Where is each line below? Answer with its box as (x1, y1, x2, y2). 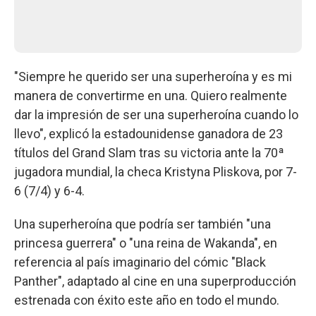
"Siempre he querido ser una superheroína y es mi (14, 68, 292, 84)
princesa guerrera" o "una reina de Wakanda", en (14, 235, 277, 250)
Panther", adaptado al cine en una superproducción (14, 273, 296, 288)
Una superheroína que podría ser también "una (14, 216, 271, 231)
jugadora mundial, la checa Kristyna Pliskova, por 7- (14, 164, 297, 179)
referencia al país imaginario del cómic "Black (14, 254, 266, 269)
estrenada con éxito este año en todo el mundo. (14, 292, 279, 308)
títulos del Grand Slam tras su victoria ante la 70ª (14, 145, 284, 160)
